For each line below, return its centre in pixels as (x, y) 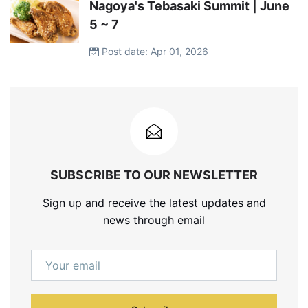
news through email (154, 220)
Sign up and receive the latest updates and (154, 203)
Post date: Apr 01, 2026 (154, 52)
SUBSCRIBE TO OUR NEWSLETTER (154, 175)
